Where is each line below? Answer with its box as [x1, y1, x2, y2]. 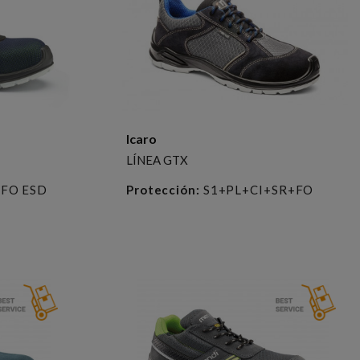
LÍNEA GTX [125, 152, 188, 167]
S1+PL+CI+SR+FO [199, 182, 314, 197]
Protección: [125, 182, 200, 197]
